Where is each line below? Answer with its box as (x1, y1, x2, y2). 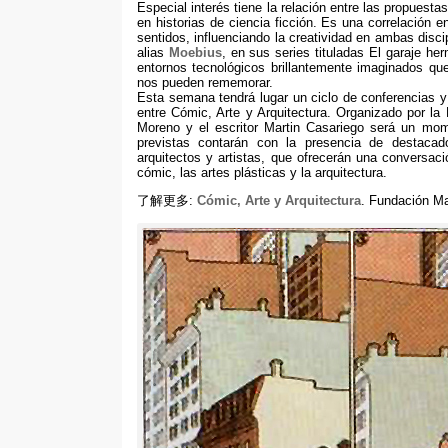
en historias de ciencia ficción (137, 15, 313, 31)
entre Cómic (137, 105, 209, 121)
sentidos (137, 30, 186, 46)
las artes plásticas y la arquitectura (180, 165, 383, 181)
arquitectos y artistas (137, 150, 262, 166)
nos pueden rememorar (137, 75, 269, 91)
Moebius (168, 45, 222, 61)
